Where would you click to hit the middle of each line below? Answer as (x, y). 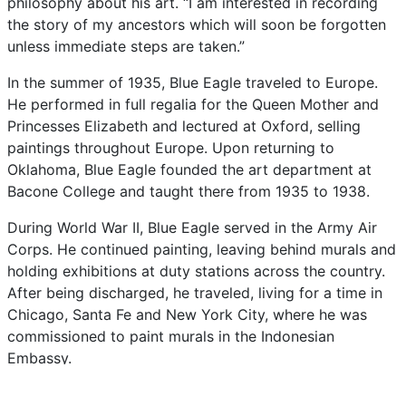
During (32, 227)
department (315, 169)
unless (31, 46)
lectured (213, 126)
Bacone (35, 191)
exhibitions (102, 271)
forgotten (353, 24)
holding (35, 271)
